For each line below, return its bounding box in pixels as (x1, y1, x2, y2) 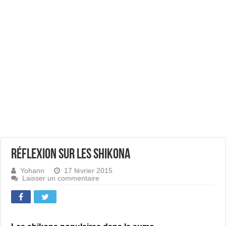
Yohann (20, 167, 45, 175)
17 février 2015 (64, 167, 113, 175)
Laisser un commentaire (22, 175, 100, 182)
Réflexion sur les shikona (11, 148, 131, 162)
